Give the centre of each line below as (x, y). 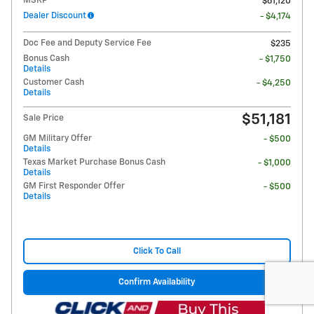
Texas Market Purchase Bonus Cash (94, 163)
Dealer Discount (55, 16)
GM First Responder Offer (74, 186)
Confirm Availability (157, 282)
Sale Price (43, 118)
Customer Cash (54, 83)
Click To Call (157, 252)
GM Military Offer (57, 139)
